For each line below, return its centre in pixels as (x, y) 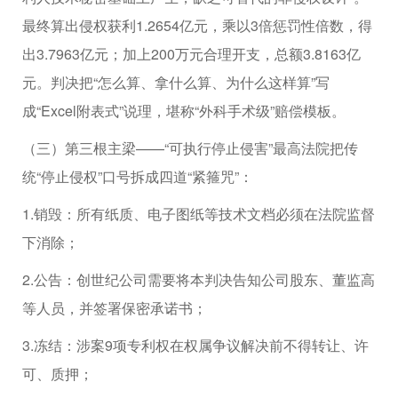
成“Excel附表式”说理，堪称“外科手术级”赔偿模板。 (184, 110)
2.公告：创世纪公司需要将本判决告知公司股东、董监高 (199, 279)
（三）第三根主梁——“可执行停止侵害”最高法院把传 (190, 147)
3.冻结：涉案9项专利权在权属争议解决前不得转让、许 (195, 345)
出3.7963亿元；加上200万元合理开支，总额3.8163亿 (191, 53)
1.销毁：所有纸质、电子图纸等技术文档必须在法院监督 (199, 213)
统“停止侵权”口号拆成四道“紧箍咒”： (138, 176)
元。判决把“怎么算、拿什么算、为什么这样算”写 (176, 82)
